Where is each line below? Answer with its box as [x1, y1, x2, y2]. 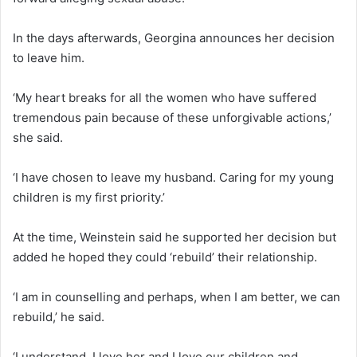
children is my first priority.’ [13, 189, 165, 205]
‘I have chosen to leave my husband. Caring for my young [13, 169, 334, 185]
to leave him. [13, 49, 91, 65]
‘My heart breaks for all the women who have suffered [13, 89, 316, 105]
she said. [13, 129, 63, 145]
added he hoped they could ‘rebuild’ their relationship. [13, 249, 317, 265]
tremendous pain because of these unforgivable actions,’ [13, 109, 331, 125]
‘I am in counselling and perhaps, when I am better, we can [13, 288, 340, 304]
